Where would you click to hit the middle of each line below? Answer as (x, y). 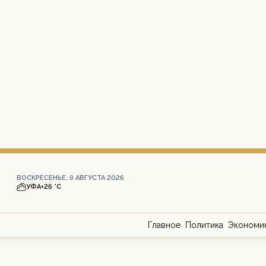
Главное (164, 225)
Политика (204, 225)
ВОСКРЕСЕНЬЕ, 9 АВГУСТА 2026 (70, 178)
